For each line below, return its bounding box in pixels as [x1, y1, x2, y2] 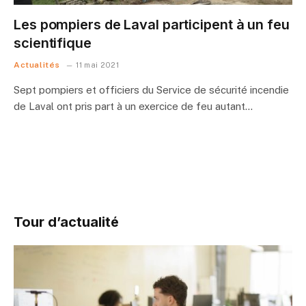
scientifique [14, 35, 92, 51]
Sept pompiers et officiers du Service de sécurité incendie [14, 84, 289, 96]
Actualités [14, 60, 60, 70]
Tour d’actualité [14, 214, 119, 230]
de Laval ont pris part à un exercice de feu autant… [14, 100, 253, 112]
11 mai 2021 [76, 61, 119, 69]
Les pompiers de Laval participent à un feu [14, 16, 290, 33]
